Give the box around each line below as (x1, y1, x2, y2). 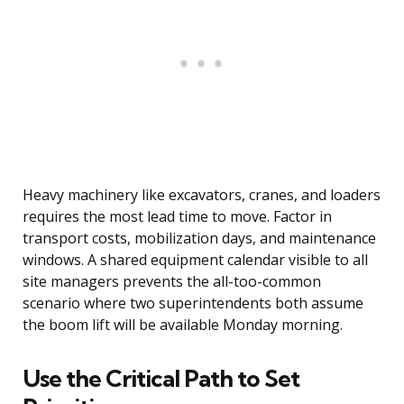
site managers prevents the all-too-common (23, 271, 321, 292)
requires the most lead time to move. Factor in (23, 207, 332, 227)
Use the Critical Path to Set (23, 363, 299, 394)
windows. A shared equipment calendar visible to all (23, 250, 368, 271)
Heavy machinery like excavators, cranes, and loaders (23, 185, 381, 206)
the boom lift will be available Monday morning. (23, 315, 343, 335)
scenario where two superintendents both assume (23, 293, 363, 314)
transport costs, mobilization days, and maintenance (23, 228, 376, 249)
